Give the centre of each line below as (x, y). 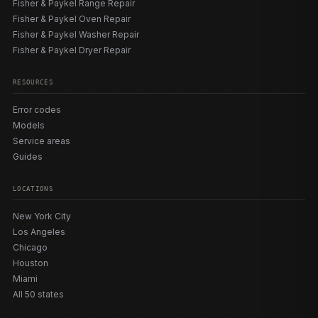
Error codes (37, 110)
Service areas (42, 141)
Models (29, 125)
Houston (31, 263)
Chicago (30, 247)
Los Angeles (39, 232)
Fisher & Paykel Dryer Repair (72, 50)
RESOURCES (33, 82)
